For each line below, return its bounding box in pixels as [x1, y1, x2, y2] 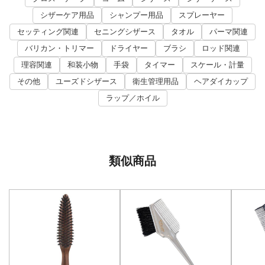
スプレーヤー [179, 10, 225, 20]
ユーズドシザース [56, 76, 117, 86]
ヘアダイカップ [194, 76, 248, 86]
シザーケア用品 [40, 10, 94, 20]
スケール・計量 [190, 60, 244, 69]
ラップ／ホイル [105, 93, 160, 102]
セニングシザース [94, 27, 156, 36]
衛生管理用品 [132, 76, 179, 86]
